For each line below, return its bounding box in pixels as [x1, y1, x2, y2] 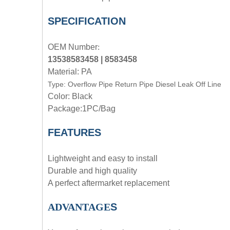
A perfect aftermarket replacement [48, 179, 169, 188]
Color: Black [48, 92, 92, 101]
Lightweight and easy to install [48, 154, 158, 163]
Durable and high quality [48, 166, 137, 176]
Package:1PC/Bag [48, 104, 116, 113]
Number [68, 43, 98, 52]
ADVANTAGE [48, 201, 110, 213]
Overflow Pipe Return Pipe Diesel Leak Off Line [66, 80, 221, 89]
